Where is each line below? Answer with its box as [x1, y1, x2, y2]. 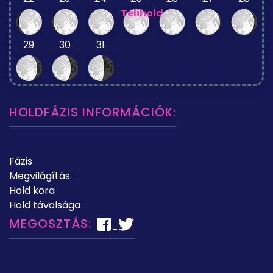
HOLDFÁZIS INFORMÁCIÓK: [9, 103, 176, 121]
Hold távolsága [9, 197, 80, 212]
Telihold [121, 5, 164, 20]
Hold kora [9, 183, 55, 197]
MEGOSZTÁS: [9, 214, 95, 232]
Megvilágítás [9, 168, 70, 183]
